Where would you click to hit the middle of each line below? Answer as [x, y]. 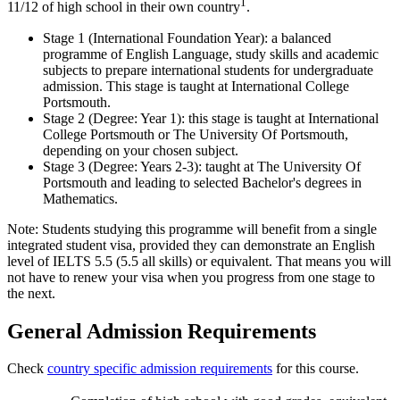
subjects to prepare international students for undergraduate [208, 70]
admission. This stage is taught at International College [196, 86]
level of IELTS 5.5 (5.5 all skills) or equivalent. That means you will [199, 261]
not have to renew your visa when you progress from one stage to [191, 277]
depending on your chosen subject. [141, 150]
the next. [31, 293]
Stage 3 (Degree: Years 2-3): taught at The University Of [202, 166]
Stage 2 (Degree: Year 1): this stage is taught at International [211, 118]
